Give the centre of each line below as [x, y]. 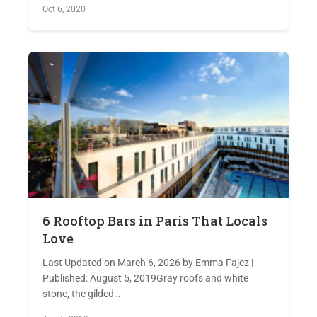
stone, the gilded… [81, 294]
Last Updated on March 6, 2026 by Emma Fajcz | [148, 263]
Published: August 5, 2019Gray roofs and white [145, 278]
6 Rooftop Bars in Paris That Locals [155, 221]
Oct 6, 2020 [64, 9]
